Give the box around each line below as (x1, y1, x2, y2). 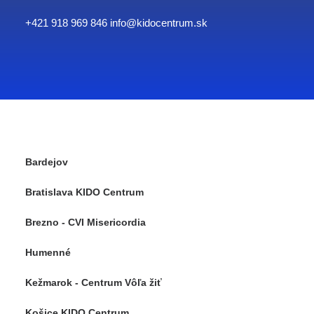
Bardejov (25, 156, 68, 168)
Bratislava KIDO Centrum (25, 186, 144, 198)
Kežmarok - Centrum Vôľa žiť (25, 277, 162, 288)
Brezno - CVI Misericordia (25, 217, 146, 228)
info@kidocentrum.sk (110, 17, 207, 29)
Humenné (25, 247, 71, 258)
